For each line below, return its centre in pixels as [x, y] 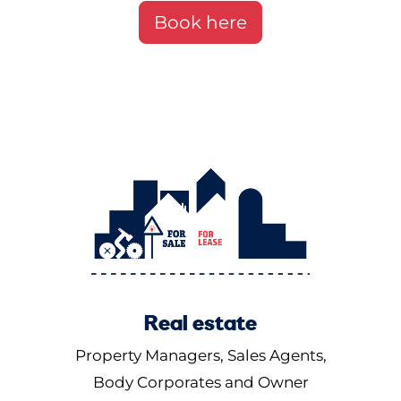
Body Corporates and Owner [200, 383]
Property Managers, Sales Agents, [200, 356]
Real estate [200, 323]
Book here [200, 23]
